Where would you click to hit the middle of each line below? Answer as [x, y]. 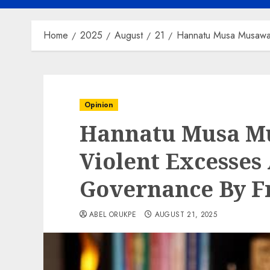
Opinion [99, 105]
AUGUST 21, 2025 [186, 215]
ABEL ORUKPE [113, 215]
